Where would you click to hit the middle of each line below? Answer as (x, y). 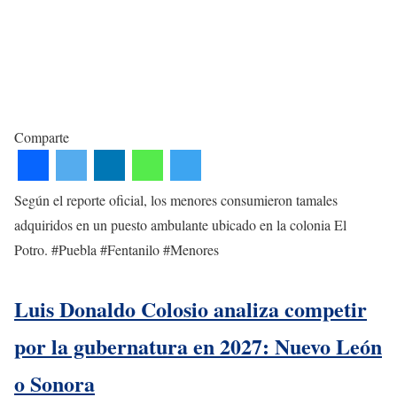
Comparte (42, 136)
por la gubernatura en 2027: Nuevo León (198, 346)
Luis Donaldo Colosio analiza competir (191, 308)
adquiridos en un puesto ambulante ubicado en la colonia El (180, 224)
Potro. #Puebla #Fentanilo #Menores (117, 249)
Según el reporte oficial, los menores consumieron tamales (176, 199)
